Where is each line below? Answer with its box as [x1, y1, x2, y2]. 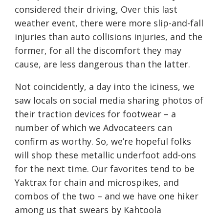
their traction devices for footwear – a [15, 108, 176, 120]
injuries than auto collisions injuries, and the [15, 30, 202, 43]
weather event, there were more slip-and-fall [15, 17, 203, 29]
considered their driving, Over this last [15, 3, 177, 15]
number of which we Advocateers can [15, 121, 172, 133]
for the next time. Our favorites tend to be [15, 162, 195, 175]
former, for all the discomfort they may [15, 44, 181, 56]
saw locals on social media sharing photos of [15, 94, 203, 106]
